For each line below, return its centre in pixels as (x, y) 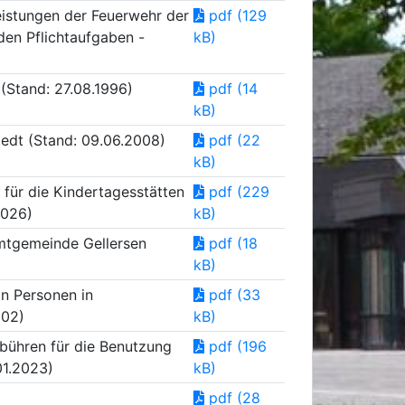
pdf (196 (235, 346)
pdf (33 (232, 295)
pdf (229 (237, 192)
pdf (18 (231, 243)
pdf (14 (231, 89)
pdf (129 (235, 15)
